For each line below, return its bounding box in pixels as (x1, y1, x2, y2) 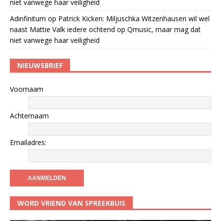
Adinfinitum (10, 13, 46, 23)
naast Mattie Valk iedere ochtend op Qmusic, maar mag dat (10, 24, 201, 34)
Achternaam (10, 110, 49, 120)
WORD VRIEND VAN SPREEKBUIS (17, 198, 125, 208)
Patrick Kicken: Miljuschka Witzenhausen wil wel (58, 13, 210, 23)
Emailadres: (10, 137, 46, 147)
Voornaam (10, 84, 43, 94)
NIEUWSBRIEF (17, 60, 63, 70)
